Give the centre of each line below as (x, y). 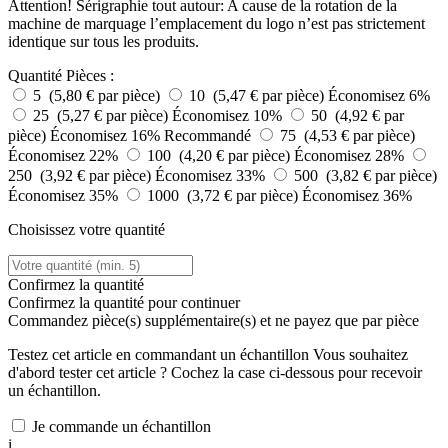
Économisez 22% (65, 156)
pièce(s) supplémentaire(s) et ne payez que (227, 321)
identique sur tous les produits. (103, 42)
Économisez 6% (379, 96)
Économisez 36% (357, 196)
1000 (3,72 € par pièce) (224, 196)
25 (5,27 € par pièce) (102, 116)
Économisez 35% (65, 196)
